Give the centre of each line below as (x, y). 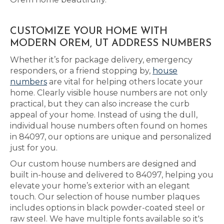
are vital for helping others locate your (125, 82)
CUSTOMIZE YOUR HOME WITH (89, 31)
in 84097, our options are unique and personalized (111, 137)
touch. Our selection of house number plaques (105, 197)
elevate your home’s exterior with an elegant (100, 186)
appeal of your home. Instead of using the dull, (104, 115)
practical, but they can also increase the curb (100, 104)
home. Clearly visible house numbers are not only (109, 93)
